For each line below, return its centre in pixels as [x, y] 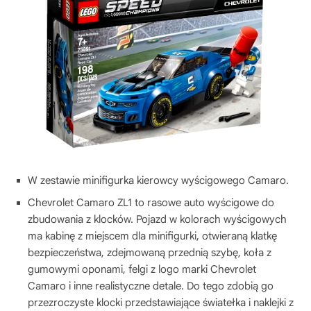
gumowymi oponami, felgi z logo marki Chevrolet [142, 269]
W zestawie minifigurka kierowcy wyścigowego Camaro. [158, 180]
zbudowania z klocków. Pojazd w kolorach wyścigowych [157, 219]
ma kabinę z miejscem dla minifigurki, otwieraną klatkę [152, 236]
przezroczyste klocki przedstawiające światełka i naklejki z [161, 303]
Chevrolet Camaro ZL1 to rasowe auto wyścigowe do [151, 203]
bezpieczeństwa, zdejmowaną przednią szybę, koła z [150, 253]
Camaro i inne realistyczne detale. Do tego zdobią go [151, 286]
